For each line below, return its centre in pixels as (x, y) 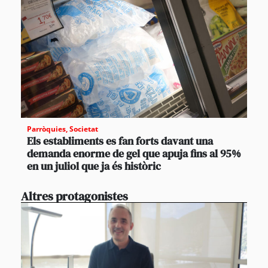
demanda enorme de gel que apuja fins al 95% (134, 153)
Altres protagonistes (74, 196)
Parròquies (46, 129)
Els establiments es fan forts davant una (120, 141)
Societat (84, 129)
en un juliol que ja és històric (94, 166)
